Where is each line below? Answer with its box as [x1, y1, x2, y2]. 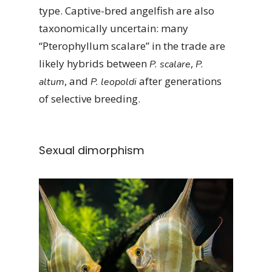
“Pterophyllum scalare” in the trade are [39, 38, 225, 53]
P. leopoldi [90, 75, 137, 89]
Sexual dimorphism [39, 143, 144, 158]
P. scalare [149, 57, 191, 71]
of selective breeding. [39, 91, 140, 106]
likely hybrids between [39, 56, 149, 70]
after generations [137, 73, 222, 88]
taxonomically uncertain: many [39, 21, 188, 35]
